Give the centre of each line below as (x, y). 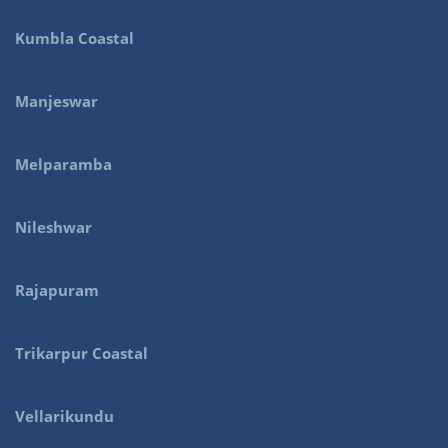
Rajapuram (57, 289)
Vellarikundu (64, 415)
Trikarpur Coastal (81, 352)
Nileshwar (53, 226)
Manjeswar (56, 100)
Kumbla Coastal (74, 37)
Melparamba (63, 163)
